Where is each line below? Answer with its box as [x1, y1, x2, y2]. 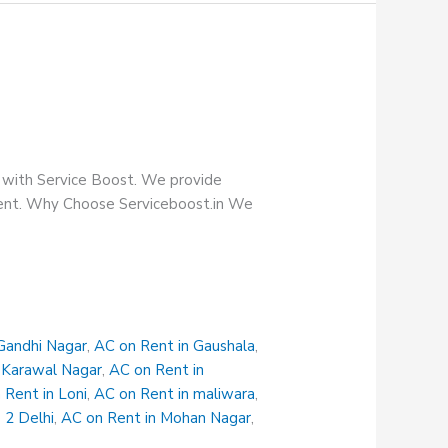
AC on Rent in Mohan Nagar [61, 408, 252, 429]
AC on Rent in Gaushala [94, 336, 256, 357]
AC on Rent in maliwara [94, 384, 256, 405]
